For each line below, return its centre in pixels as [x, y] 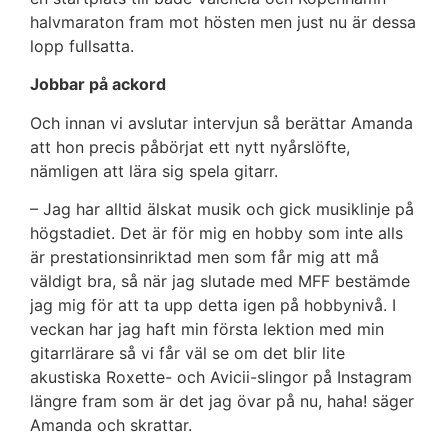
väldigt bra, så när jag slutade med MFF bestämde [220, 281]
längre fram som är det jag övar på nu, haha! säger [222, 401]
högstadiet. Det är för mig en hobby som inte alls [216, 233]
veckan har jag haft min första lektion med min [207, 329]
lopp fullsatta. [84, 46]
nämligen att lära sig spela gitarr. [154, 170]
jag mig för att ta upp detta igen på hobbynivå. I [213, 305]
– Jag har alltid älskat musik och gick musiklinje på [222, 209]
